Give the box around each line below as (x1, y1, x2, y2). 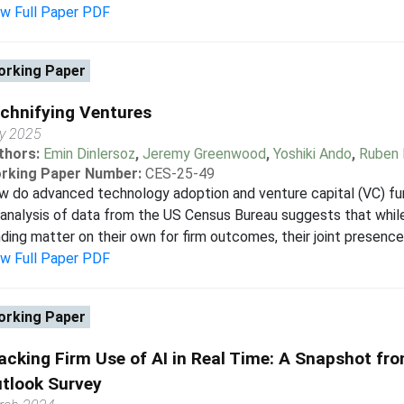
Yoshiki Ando (272, 145, 352, 162)
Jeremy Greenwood (142, 145, 266, 162)
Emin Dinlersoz (42, 145, 135, 162)
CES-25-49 (144, 165, 215, 182)
